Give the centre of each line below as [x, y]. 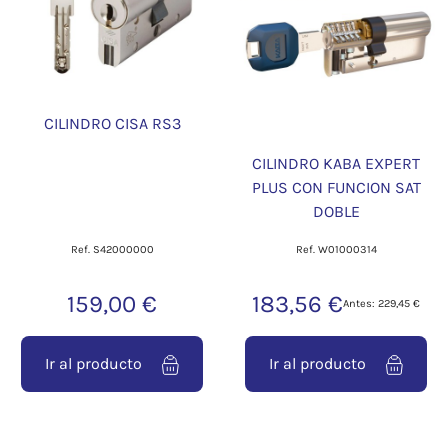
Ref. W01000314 [336, 250]
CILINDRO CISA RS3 [112, 124]
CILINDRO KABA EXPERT [336, 164]
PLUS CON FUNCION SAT [336, 188]
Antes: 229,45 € [381, 304]
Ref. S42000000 [112, 250]
